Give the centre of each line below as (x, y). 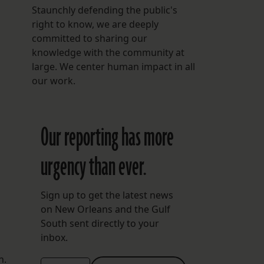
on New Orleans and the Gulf (105, 209)
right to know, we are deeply (95, 24)
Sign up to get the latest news (107, 195)
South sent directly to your (100, 223)
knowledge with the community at (108, 52)
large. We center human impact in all (113, 66)
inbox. (54, 237)
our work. (53, 80)
